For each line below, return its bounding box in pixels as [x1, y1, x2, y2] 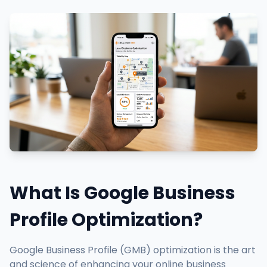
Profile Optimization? [10, 207, 203, 233]
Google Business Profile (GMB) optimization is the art [10, 243, 256, 257]
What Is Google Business [10, 181, 235, 206]
